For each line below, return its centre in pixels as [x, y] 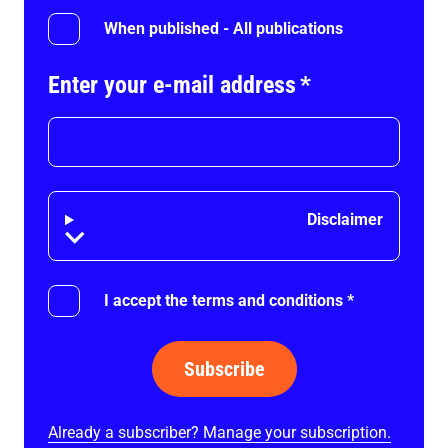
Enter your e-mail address [172, 85]
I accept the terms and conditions [223, 300]
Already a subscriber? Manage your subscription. [219, 432]
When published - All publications [223, 28]
